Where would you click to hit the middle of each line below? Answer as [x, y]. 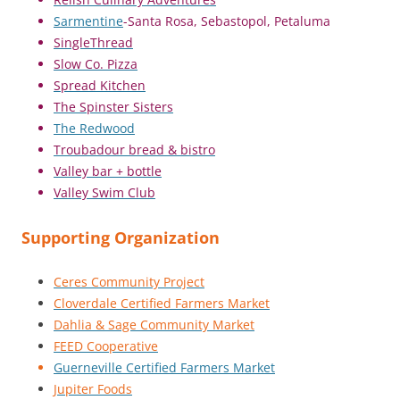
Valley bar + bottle [108, 171]
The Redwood [94, 128]
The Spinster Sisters [113, 106]
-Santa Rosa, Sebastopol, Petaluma [227, 21]
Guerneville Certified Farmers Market [164, 367]
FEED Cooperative [106, 346]
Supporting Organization [121, 237]
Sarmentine [88, 21]
